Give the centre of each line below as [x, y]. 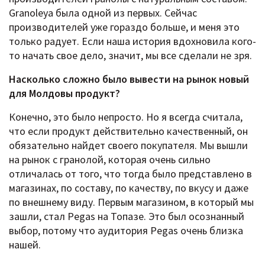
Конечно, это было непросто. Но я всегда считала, [126, 117]
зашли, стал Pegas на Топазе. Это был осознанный [127, 216]
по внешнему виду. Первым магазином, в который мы [131, 202]
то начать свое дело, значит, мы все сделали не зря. [130, 55]
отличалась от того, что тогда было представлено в [130, 173]
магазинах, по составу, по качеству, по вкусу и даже [129, 188]
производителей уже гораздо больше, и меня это [124, 27]
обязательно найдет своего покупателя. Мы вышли [128, 145]
